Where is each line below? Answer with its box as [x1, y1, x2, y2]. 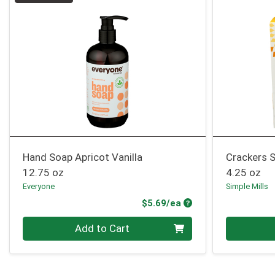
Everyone [23, 182, 55, 192]
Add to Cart [75, 222, 130, 234]
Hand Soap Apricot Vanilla [23, 151, 143, 164]
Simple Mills [226, 182, 269, 192]
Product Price [182, 196, 245, 208]
